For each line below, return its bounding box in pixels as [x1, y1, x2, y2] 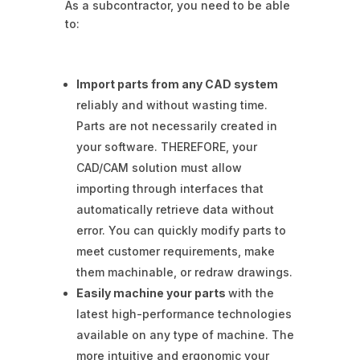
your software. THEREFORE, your [76, 140, 257, 154]
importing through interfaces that [76, 182, 264, 196]
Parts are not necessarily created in [76, 119, 277, 133]
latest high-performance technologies [76, 307, 292, 321]
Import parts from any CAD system [76, 77, 278, 92]
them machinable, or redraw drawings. [76, 265, 292, 280]
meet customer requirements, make [76, 244, 275, 259]
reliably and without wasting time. [76, 98, 268, 112]
